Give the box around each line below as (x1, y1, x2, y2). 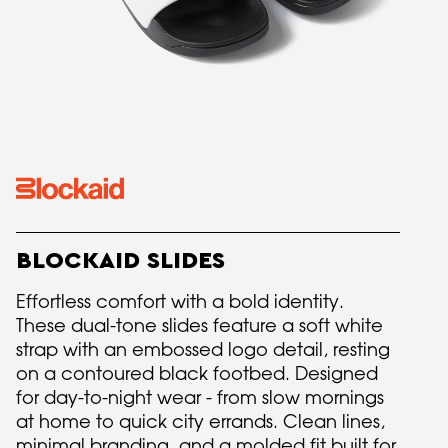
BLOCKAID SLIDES (16, 249, 225, 273)
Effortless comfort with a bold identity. (16, 290, 344, 312)
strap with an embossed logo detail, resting (16, 338, 390, 360)
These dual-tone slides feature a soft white (16, 314, 383, 336)
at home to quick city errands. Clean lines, (16, 410, 385, 432)
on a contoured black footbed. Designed (16, 362, 378, 384)
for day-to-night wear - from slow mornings (16, 386, 384, 408)
